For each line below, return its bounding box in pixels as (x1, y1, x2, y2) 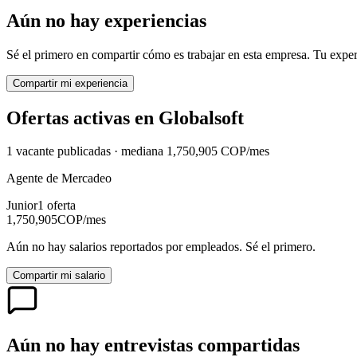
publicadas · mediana (54, 144, 163, 159)
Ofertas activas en (6, 107, 159, 128)
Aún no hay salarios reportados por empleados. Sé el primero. (6, 240, 316, 254)
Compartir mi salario (13, 269, 105, 282)
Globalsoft (159, 107, 244, 128)
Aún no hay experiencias (6, 10, 206, 31)
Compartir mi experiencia (13, 76, 127, 89)
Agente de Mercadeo (6, 171, 112, 186)
